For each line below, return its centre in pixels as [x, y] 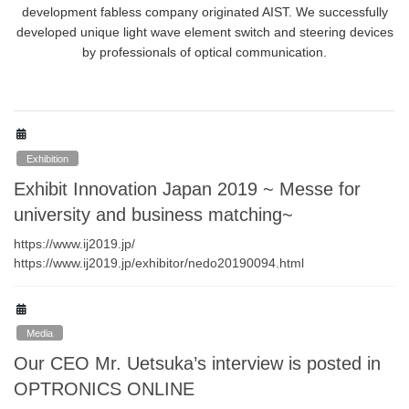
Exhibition [48, 158]
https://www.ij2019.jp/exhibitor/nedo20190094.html [159, 262]
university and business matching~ [153, 214]
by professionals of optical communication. [204, 52]
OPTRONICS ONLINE [104, 389]
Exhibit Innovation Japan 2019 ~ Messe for [187, 189]
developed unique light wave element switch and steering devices [204, 32]
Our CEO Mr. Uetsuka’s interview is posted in [197, 364]
